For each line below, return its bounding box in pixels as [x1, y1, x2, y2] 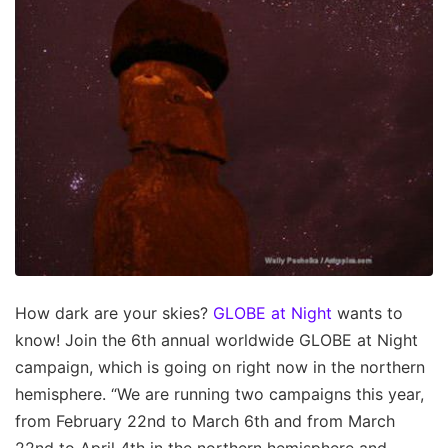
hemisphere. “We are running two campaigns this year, [15, 383, 424, 404]
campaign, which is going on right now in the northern [15, 356, 425, 377]
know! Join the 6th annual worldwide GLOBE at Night [15, 329, 418, 350]
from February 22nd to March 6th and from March [15, 410, 395, 431]
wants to [332, 302, 403, 323]
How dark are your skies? [15, 302, 213, 323]
